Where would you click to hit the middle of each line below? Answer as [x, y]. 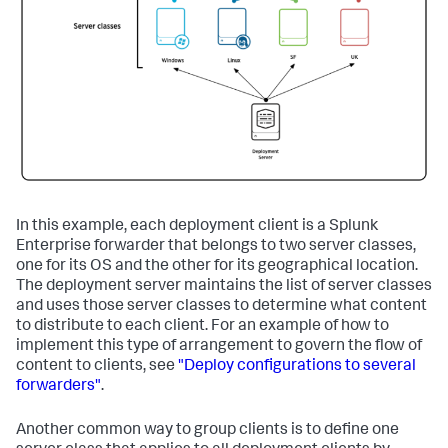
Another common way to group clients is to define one [207, 430]
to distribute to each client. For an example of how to [202, 326]
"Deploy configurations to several [297, 366]
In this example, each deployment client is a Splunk [197, 226]
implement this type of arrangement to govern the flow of [219, 346]
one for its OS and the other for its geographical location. [217, 266]
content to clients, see [97, 366]
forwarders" [58, 386]
